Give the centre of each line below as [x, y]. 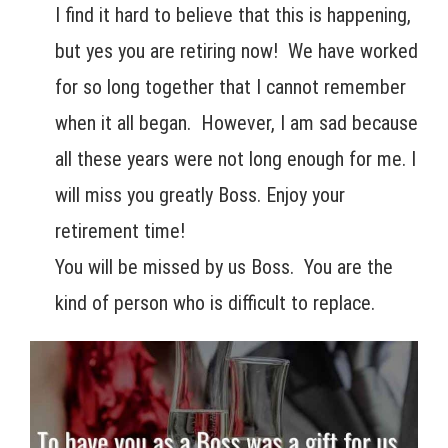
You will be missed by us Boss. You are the [224, 267]
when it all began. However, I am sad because [236, 123]
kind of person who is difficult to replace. [215, 303]
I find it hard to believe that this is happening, [233, 15]
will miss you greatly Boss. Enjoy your [200, 195]
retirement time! [120, 231]
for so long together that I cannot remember [230, 87]
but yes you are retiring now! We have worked [236, 51]
